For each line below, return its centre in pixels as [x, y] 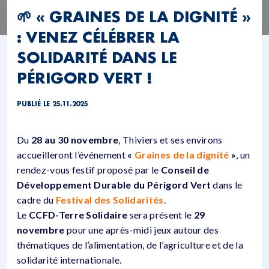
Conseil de [185, 169]
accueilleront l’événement [72, 154]
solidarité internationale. [69, 259]
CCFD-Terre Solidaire [78, 214]
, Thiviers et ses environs [171, 139]
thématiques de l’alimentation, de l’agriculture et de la [130, 244]
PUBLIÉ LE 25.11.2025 [53, 104]
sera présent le [161, 214]
